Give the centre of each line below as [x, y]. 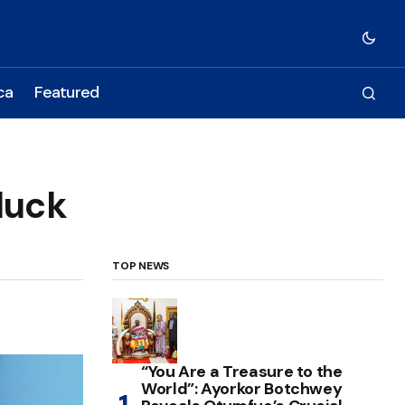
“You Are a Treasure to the [242, 371]
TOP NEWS [141, 265]
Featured [67, 93]
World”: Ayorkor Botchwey [242, 388]
